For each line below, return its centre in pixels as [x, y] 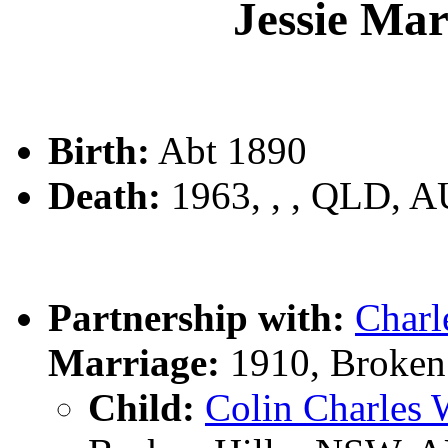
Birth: [99, 151]
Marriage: [134, 363]
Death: [104, 196]
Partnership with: [196, 318]
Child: [141, 408]
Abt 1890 [228, 151]
